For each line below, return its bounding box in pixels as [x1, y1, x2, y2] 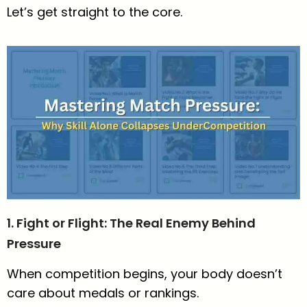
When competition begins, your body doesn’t [7, 265, 282, 282]
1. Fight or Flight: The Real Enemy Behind [7, 214, 256, 232]
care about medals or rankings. [7, 284, 199, 302]
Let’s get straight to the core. [7, 3, 182, 21]
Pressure [7, 235, 61, 253]
